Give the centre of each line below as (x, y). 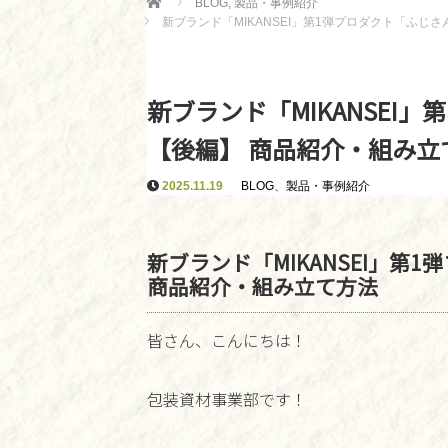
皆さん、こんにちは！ (227, 340)
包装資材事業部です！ (227, 399)
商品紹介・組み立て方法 (262, 286)
